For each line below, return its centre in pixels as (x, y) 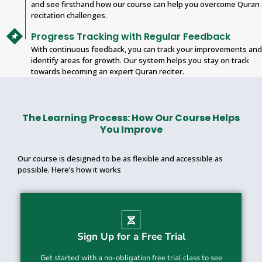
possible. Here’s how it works (69, 170)
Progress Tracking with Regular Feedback (131, 36)
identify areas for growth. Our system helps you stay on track (140, 60)
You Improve (131, 130)
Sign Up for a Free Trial (131, 237)
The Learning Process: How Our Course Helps (131, 118)
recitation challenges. (69, 15)
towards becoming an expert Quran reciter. (108, 71)
